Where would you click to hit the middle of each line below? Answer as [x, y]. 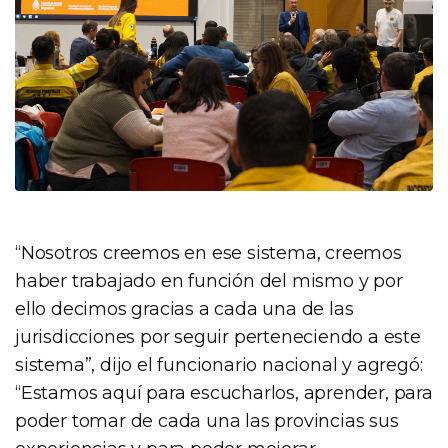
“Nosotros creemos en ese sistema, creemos [208, 252]
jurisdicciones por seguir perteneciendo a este [218, 336]
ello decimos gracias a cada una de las [184, 308]
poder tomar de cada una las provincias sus [207, 420]
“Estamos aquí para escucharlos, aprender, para [224, 392]
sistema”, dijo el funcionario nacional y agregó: [219, 364]
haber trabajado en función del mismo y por [209, 280]
